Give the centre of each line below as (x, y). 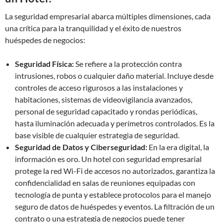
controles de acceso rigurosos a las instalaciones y (99, 87)
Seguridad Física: (44, 64)
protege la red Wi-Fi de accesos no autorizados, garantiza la (115, 171)
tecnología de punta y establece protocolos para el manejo (113, 194)
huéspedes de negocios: (45, 40)
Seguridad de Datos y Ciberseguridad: (81, 147)
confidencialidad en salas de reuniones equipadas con (105, 183)
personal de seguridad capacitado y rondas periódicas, (106, 111)
